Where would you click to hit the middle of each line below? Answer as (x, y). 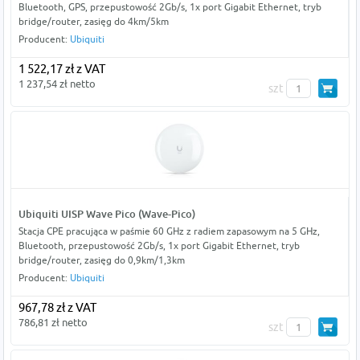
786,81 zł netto (53, 323)
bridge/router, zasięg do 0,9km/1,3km (101, 260)
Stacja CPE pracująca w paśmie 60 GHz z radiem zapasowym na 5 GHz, (169, 231)
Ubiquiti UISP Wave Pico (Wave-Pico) (106, 214)
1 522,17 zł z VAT (61, 69)
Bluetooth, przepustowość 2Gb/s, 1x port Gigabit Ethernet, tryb (159, 246)
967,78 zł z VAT (57, 308)
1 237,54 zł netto (57, 84)
